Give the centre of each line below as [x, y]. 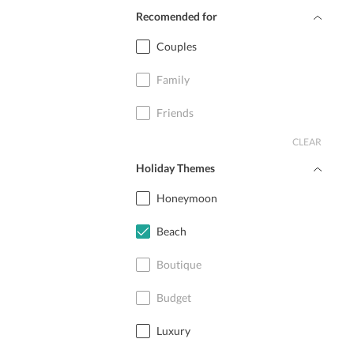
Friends [175, 113]
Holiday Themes [175, 168]
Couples [177, 46]
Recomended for [177, 16]
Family [173, 79]
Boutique [179, 264]
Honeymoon [187, 198]
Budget [174, 298]
